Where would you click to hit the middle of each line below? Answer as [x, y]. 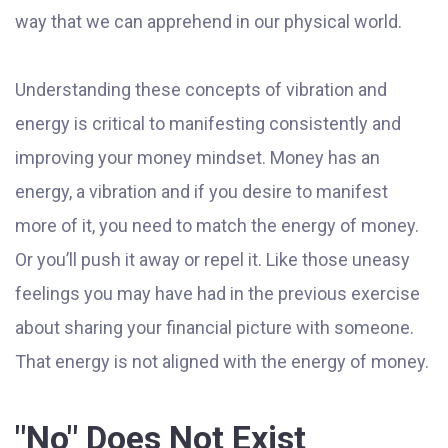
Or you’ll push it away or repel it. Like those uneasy [212, 260]
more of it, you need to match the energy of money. [217, 226]
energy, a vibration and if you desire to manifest [201, 192]
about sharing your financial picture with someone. [214, 328]
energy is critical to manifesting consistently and [208, 124]
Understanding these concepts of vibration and [201, 90]
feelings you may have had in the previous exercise [217, 294]
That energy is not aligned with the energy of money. [222, 362]
